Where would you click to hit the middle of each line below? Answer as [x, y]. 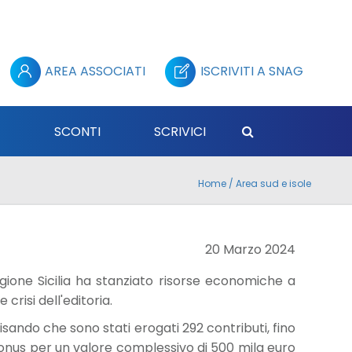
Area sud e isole [273, 183]
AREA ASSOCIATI [95, 71]
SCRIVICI [180, 131]
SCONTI [77, 131]
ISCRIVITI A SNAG [252, 71]
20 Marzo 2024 [250, 249]
